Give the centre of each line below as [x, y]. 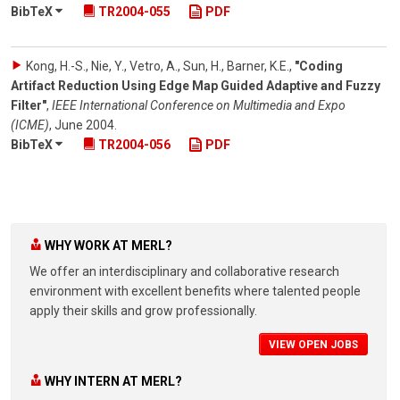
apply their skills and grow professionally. [143, 311]
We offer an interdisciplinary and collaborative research [184, 272]
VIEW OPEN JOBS [313, 345]
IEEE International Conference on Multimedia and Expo [199, 105]
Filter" [29, 105]
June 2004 [84, 125]
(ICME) [30, 125]
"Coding [319, 66]
